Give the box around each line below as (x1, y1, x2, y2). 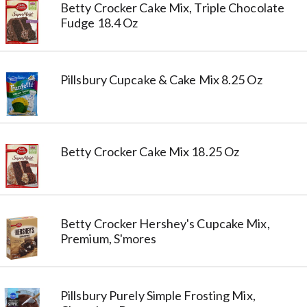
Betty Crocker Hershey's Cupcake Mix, (60, 215, 270, 231)
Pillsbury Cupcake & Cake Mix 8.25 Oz (60, 71, 262, 87)
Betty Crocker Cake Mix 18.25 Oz (60, 143, 240, 159)
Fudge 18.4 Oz (60, 14, 138, 30)
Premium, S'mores (60, 230, 157, 246)
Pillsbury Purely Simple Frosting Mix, (60, 287, 256, 303)
